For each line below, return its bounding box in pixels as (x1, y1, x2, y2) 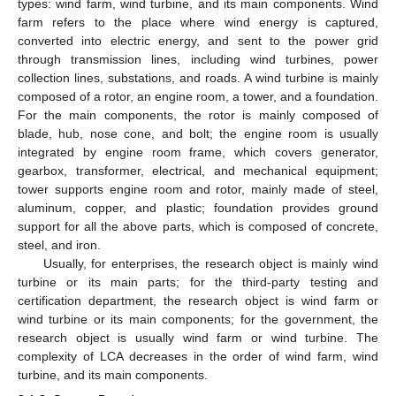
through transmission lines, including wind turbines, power (18, 51, 378, 66)
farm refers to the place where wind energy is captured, (18, 14, 378, 29)
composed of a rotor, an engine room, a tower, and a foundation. (18, 88, 378, 103)
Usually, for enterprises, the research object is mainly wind (42, 255, 378, 270)
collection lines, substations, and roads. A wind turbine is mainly (18, 70, 378, 85)
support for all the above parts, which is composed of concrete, (18, 218, 378, 233)
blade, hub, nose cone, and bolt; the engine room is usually (18, 126, 378, 141)
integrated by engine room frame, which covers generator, (18, 144, 378, 159)
